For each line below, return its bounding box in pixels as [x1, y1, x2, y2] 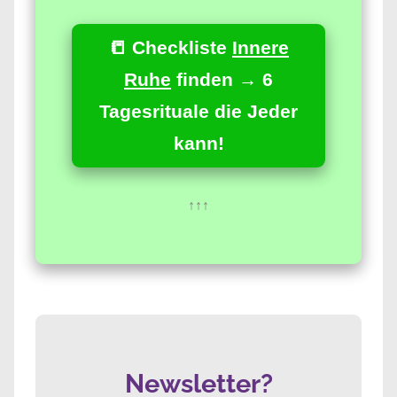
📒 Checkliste [108, 36, 232, 58]
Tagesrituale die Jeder [99, 100, 298, 121]
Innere [232, 36, 289, 58]
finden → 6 [171, 68, 273, 90]
